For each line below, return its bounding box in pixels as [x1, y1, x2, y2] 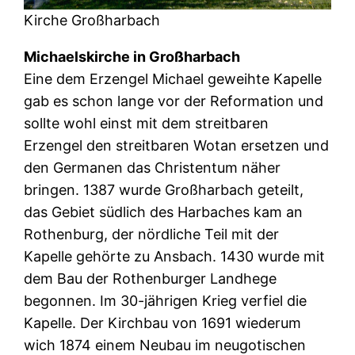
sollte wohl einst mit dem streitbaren [24, 115, 269, 132]
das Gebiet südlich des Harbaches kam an [24, 204, 303, 221]
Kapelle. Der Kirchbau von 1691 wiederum [24, 315, 302, 332]
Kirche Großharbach [24, 12, 161, 29]
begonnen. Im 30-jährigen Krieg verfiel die [24, 292, 307, 310]
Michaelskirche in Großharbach [24, 48, 241, 66]
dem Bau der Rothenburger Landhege [24, 270, 277, 288]
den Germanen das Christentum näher [24, 159, 281, 177]
